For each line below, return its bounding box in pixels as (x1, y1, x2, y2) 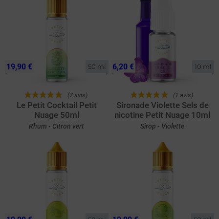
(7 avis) (67, 91, 88, 99)
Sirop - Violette (140, 122, 185, 130)
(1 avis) (173, 91, 194, 99)
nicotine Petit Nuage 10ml (114, 109, 211, 120)
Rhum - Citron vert (29, 122, 85, 130)
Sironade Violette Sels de (116, 100, 209, 110)
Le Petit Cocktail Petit (16, 100, 97, 110)
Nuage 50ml (34, 109, 79, 120)
